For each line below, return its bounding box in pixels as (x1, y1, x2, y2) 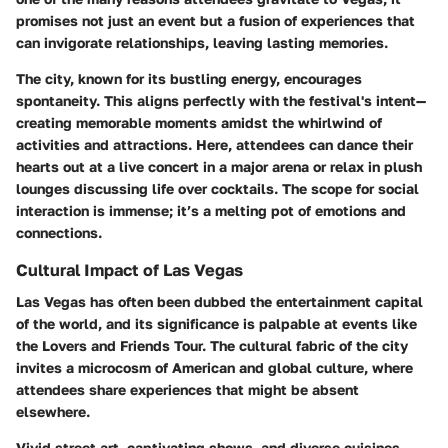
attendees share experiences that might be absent (16, 381, 359, 399)
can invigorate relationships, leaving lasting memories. (16, 33, 388, 51)
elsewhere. (16, 403, 90, 421)
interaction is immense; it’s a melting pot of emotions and (16, 201, 406, 219)
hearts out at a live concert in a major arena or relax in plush (16, 157, 422, 175)
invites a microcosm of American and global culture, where (16, 359, 413, 377)
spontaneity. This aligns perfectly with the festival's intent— (16, 91, 426, 109)
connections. (16, 223, 102, 241)
